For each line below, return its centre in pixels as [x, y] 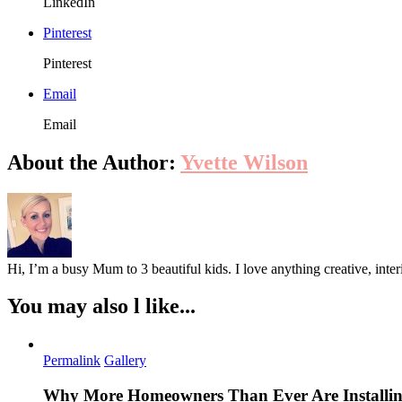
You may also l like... [101, 306]
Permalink [72, 361]
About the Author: [94, 162]
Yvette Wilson [244, 162]
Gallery [125, 361]
